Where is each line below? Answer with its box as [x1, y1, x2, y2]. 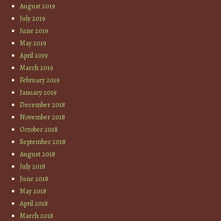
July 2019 [20, 14, 46, 24]
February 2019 [20, 75, 60, 85]
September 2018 [20, 137, 66, 147]
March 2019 [20, 63, 54, 73]
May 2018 [20, 186, 47, 196]
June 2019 [20, 26, 49, 36]
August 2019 [20, 1, 56, 11]
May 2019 [20, 38, 47, 48]
